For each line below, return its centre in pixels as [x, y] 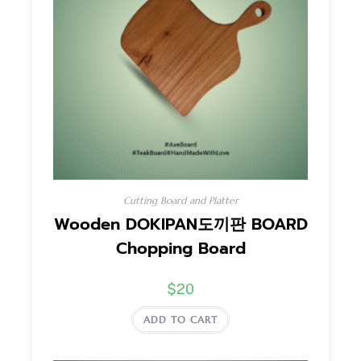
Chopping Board [180, 249]
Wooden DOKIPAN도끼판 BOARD [180, 224]
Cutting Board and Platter [180, 201]
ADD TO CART [180, 320]
